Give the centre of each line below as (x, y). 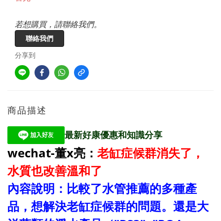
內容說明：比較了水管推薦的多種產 (102, 188)
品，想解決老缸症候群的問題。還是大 (108, 206)
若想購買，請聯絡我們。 (58, 24)
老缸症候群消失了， (150, 152)
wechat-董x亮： (52, 152)
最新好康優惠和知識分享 (113, 135)
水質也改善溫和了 (55, 170)
